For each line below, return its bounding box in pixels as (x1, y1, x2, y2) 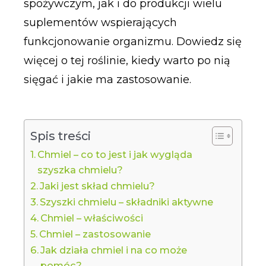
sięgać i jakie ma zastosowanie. (23, 72, 191, 86)
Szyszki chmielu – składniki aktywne (39, 196, 213, 208)
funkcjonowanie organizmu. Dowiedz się (23, 34, 242, 48)
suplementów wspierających (23, 15, 177, 29)
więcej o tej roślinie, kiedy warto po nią (23, 53, 230, 67)
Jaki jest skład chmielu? (39, 180, 155, 192)
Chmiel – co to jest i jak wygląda (37, 148, 192, 161)
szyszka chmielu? (37, 164, 123, 176)
